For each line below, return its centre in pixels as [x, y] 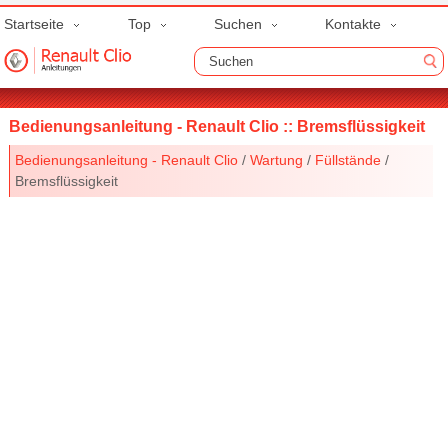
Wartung [277, 159]
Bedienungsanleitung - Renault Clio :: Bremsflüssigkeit [217, 126]
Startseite [34, 24]
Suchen [237, 24]
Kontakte [352, 24]
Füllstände [348, 159]
